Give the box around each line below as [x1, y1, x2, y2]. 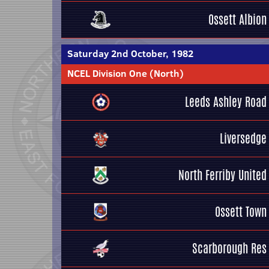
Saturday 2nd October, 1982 [67, 47, 193, 60]
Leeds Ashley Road [185, 93, 267, 110]
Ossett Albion [208, 11, 267, 28]
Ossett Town [215, 203, 267, 220]
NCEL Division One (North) [67, 67, 184, 80]
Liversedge [220, 130, 267, 147]
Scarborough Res [192, 240, 267, 257]
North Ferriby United [178, 166, 267, 184]
